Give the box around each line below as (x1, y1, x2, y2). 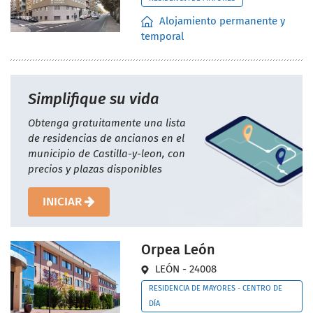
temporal (140, 30, 184, 43)
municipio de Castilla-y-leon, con (28, 147, 185, 161)
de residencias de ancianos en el (28, 132, 184, 145)
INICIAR (43, 194, 85, 210)
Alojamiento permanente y (156, 15, 285, 28)
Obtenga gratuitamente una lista (28, 117, 186, 130)
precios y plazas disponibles (28, 163, 162, 176)
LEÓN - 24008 (152, 263, 217, 276)
